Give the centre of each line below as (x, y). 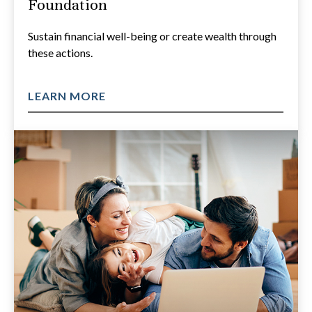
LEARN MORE (67, 95)
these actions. (60, 52)
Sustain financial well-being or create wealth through (152, 36)
